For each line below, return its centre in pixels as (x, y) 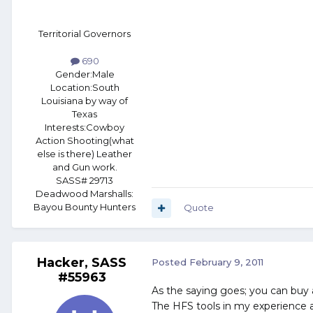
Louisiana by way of (85, 101)
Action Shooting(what (85, 141)
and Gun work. (85, 167)
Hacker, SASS (82, 263)
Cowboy (105, 128)
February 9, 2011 (226, 262)
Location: (71, 88)
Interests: (65, 128)
